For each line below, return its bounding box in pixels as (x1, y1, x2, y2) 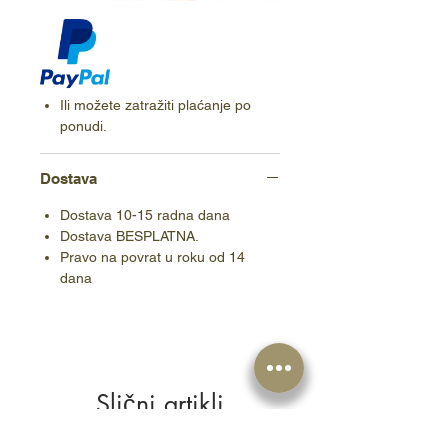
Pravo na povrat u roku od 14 (60, 249, 245, 266)
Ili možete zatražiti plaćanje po (60, 97, 251, 114)
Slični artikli (96, 388, 224, 421)
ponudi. (60, 118, 107, 135)
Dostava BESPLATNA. (60, 228, 199, 245)
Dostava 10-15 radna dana (60, 207, 230, 224)
